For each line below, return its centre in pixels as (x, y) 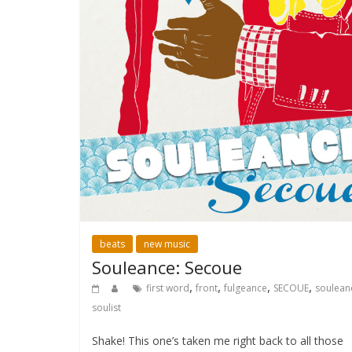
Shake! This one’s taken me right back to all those (218, 340)
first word (168, 288)
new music (167, 244)
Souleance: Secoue (167, 267)
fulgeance (246, 288)
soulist (106, 307)
